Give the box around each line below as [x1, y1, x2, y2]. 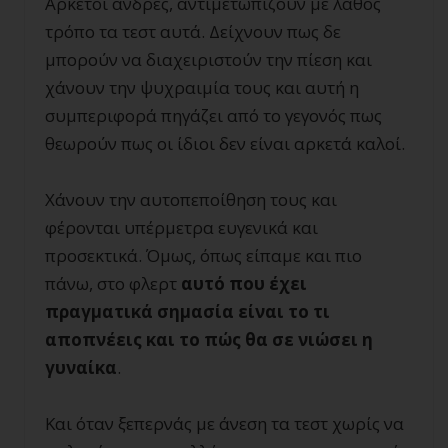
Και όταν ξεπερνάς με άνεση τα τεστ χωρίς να [45, 412, 404, 435]
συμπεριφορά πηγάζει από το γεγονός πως [45, 104, 382, 127]
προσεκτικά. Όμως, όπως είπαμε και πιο [45, 244, 362, 267]
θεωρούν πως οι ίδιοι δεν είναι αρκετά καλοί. [45, 132, 405, 155]
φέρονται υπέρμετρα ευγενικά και [45, 216, 318, 239]
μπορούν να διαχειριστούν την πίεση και [45, 48, 372, 71]
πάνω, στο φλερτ [45, 272, 181, 295]
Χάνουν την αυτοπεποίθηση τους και [45, 188, 337, 211]
